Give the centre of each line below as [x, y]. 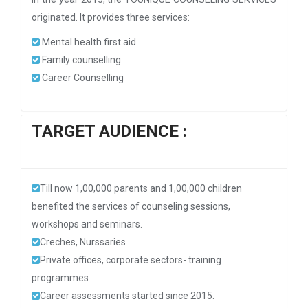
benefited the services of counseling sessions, [131, 206]
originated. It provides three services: [111, 17]
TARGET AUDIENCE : [109, 131]
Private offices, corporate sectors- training [131, 260]
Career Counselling [82, 78]
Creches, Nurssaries [83, 242]
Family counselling [80, 60]
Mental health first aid [88, 42]
